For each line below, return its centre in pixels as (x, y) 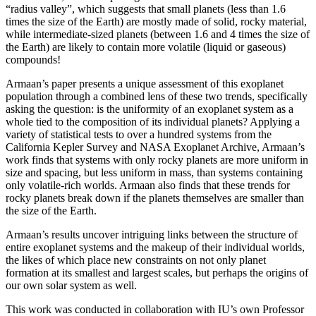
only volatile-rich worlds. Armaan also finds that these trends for (148, 186)
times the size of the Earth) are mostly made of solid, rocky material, (156, 22)
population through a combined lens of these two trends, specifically (157, 97)
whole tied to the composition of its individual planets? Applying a (153, 122)
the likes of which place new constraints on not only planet (136, 260)
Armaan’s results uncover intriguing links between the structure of (152, 235)
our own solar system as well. (73, 286)
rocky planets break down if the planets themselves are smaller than (155, 198)
